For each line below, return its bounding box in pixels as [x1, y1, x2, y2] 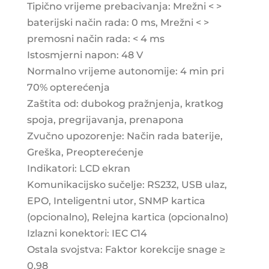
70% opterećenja [26, 81, 110, 93]
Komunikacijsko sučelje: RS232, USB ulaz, [26, 178, 227, 190]
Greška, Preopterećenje [26, 146, 144, 158]
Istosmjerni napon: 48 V [26, 49, 143, 61]
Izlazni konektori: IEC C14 [26, 227, 147, 239]
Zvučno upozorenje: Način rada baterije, [26, 130, 223, 142]
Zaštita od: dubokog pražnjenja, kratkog [26, 97, 223, 109]
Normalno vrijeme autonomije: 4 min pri [26, 65, 224, 77]
